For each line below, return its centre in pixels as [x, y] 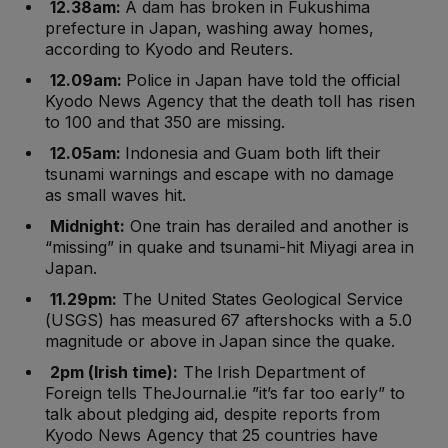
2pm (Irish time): [113, 372]
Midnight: [87, 226]
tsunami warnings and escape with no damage [219, 174]
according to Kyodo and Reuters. [169, 49]
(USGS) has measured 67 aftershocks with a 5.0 [228, 320]
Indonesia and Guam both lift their [252, 153]
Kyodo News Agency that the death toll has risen [230, 101]
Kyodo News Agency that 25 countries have [212, 435]
